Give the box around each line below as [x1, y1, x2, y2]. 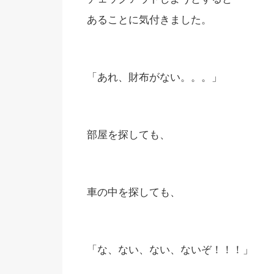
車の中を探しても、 [87, 187, 180, 198]
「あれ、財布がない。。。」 [87, 72, 222, 83]
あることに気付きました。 [87, 14, 212, 26]
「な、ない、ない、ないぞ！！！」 [87, 244, 253, 256]
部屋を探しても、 [87, 129, 170, 141]
